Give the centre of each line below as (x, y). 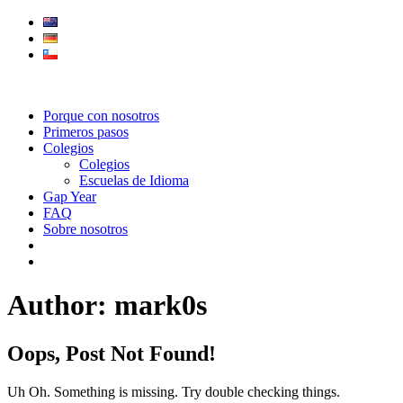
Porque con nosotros (101, 116)
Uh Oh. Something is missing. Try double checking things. (174, 391)
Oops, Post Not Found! (112, 353)
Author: (61, 305)
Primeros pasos (86, 132)
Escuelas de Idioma (134, 180)
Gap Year (70, 197)
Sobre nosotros (85, 229)
